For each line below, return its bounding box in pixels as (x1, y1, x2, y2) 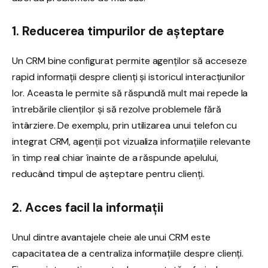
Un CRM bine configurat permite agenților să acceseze (12, 54, 247, 68)
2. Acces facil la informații (12, 199, 163, 215)
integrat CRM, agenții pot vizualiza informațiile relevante (12, 135, 251, 148)
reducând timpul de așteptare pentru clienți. (12, 167, 205, 181)
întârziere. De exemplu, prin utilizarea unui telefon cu (12, 119, 237, 132)
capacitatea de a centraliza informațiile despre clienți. (12, 246, 244, 260)
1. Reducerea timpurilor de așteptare (12, 23, 225, 39)
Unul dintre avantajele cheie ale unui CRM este (12, 230, 211, 243)
